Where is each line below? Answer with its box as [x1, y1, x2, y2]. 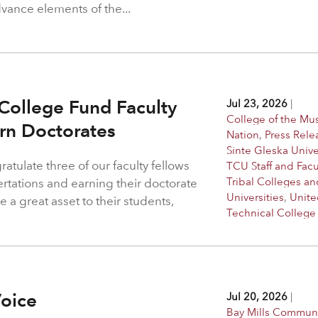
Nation [226, 127, 260, 141]
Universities [226, 190, 285, 204]
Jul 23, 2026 [226, 96, 288, 110]
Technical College [226, 205, 317, 219]
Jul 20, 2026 [226, 289, 288, 303]
